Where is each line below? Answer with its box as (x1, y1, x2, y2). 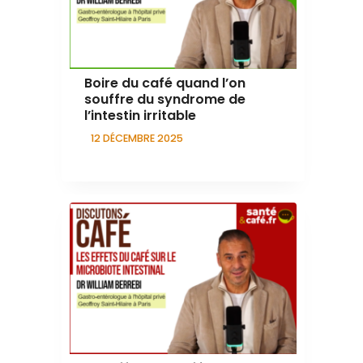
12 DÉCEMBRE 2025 (91, 131, 183, 146)
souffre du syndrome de (84, 90, 246, 109)
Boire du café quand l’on (84, 74, 246, 93)
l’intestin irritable (84, 106, 196, 126)
